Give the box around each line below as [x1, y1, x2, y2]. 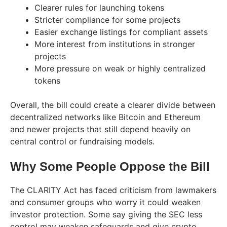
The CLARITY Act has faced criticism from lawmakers [10, 184, 216, 195]
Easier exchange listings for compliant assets [34, 26, 208, 37]
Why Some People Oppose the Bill [10, 159, 210, 173]
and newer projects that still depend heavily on [10, 124, 191, 134]
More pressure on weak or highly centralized [34, 63, 206, 73]
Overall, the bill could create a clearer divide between [10, 99, 215, 110]
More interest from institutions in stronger [34, 39, 195, 49]
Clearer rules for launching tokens [34, 2, 164, 13]
